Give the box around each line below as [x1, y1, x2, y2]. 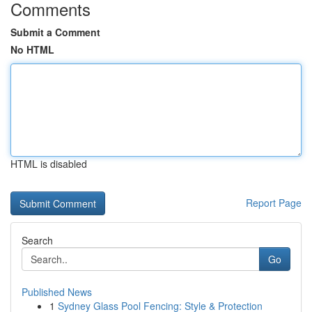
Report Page [246, 196, 302, 210]
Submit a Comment [10, 25, 100, 39]
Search [22, 233, 53, 247]
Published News [22, 285, 92, 299]
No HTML [10, 42, 54, 56]
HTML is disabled [10, 157, 87, 171]
